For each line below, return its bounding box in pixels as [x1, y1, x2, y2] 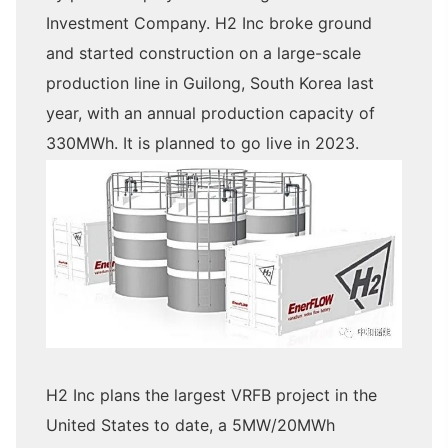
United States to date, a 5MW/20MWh [46, 414, 335, 435]
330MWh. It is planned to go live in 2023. [46, 133, 359, 153]
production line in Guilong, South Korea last [46, 73, 374, 93]
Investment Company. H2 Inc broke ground [46, 13, 372, 33]
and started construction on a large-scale [46, 43, 361, 63]
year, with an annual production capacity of [46, 103, 375, 123]
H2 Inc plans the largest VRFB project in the [46, 384, 377, 405]
